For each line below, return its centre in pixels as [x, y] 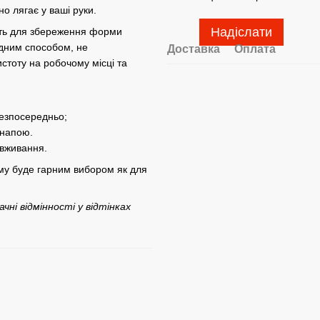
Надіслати [241, 32]
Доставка [194, 49]
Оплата [255, 49]
